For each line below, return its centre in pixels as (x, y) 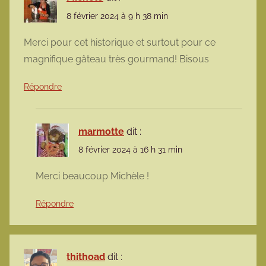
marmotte (101, 131)
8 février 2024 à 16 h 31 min (130, 150)
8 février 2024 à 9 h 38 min (117, 16)
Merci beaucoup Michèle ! (92, 176)
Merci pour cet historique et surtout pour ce (120, 42)
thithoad (86, 257)
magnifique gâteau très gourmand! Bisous (116, 59)
